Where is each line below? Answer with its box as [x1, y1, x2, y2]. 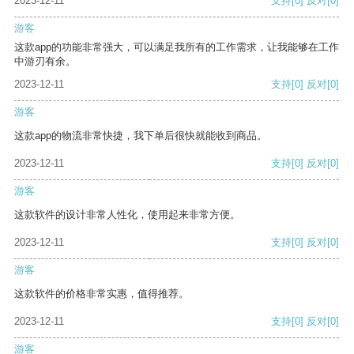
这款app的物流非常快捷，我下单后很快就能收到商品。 [14, 130, 267, 142]
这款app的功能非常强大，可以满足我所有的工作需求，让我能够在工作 [14, 41, 339, 54]
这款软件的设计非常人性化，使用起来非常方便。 [14, 209, 240, 221]
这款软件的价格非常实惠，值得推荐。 [14, 288, 189, 300]
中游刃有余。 [14, 55, 76, 68]
